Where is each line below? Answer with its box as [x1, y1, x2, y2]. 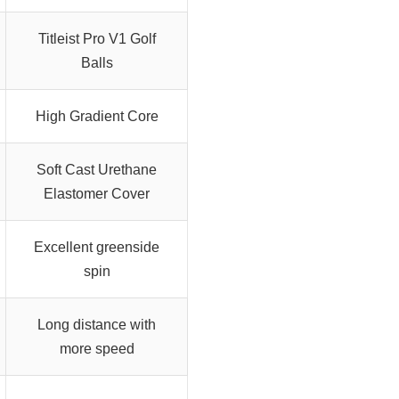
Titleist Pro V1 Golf [37, 30, 156, 46]
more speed [59, 340, 134, 356]
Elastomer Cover [44, 185, 150, 201]
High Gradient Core [35, 108, 159, 124]
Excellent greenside [34, 239, 159, 255]
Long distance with [37, 316, 156, 332]
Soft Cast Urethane [37, 161, 157, 177]
